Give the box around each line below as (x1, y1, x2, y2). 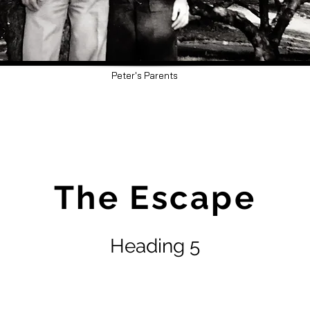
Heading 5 (110, 234, 200, 257)
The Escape (54, 178, 256, 217)
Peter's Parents (111, 69, 178, 81)
